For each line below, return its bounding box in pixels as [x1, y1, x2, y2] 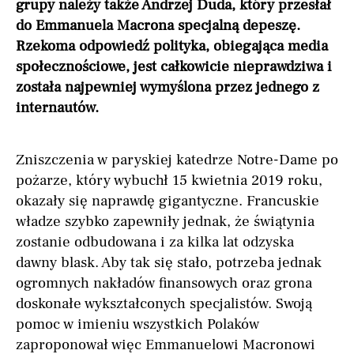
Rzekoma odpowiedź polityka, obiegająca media [16, 36, 328, 56]
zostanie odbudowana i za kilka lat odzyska [16, 232, 294, 252]
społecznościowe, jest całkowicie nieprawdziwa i [16, 57, 332, 77]
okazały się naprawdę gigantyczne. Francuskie [16, 191, 319, 211]
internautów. [16, 98, 99, 118]
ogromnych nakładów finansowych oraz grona [16, 273, 312, 293]
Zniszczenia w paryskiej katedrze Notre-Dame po [16, 150, 338, 170]
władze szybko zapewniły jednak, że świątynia [16, 212, 314, 232]
